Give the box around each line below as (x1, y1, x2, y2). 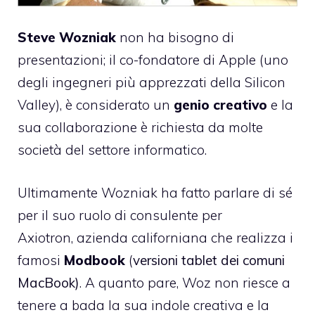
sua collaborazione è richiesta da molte (18, 119, 263, 136)
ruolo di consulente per (79, 206, 222, 224)
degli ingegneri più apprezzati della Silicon (18, 74, 285, 91)
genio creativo (174, 96, 267, 114)
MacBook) (18, 274, 79, 291)
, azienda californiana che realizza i (71, 229, 293, 246)
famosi (18, 251, 64, 269)
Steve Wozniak (18, 29, 116, 46)
